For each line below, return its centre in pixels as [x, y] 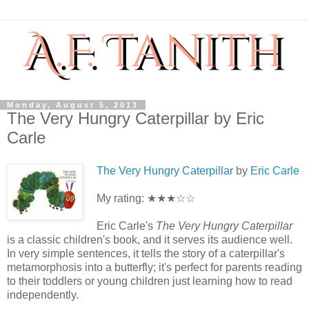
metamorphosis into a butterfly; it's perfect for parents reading [154, 268]
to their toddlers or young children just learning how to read [150, 281]
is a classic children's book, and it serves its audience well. [150, 240]
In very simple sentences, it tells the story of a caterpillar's [146, 254]
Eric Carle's [126, 226]
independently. [43, 295]
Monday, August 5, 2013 [73, 105]
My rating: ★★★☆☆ [146, 199]
